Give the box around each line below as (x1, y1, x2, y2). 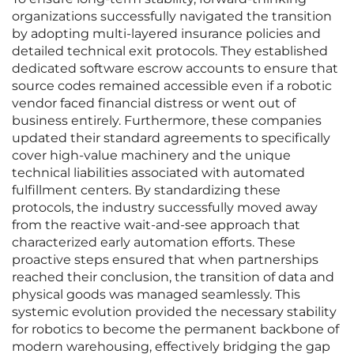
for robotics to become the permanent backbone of (12, 322, 339, 337)
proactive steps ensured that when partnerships (12, 252, 318, 268)
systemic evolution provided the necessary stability (12, 304, 337, 320)
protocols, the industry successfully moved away (12, 200, 318, 216)
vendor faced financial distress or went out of (12, 96, 296, 111)
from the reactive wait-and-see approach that (12, 217, 300, 233)
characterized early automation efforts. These (12, 235, 296, 250)
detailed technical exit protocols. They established (12, 43, 328, 59)
